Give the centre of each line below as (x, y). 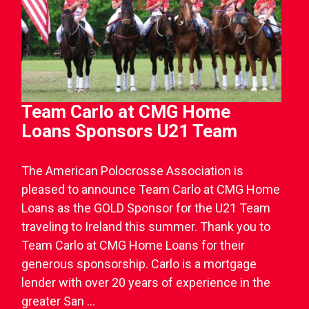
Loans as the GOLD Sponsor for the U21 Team (146, 208)
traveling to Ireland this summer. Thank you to (146, 227)
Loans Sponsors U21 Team (130, 131)
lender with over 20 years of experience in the (146, 283)
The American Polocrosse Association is (133, 171)
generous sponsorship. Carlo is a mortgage (139, 264)
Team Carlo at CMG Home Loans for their (133, 246)
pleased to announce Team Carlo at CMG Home (151, 190)
